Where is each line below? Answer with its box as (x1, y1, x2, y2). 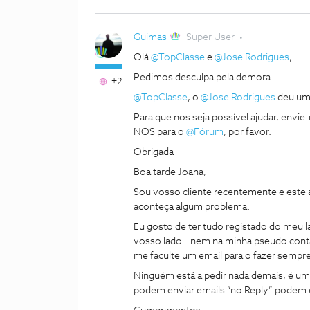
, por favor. (224, 127, 273, 137)
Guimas (134, 33, 167, 42)
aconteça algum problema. (134, 202, 250, 212)
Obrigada (134, 147, 176, 157)
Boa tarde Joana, (134, 167, 206, 177)
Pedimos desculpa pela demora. (134, 73, 275, 82)
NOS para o (134, 127, 186, 137)
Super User (186, 33, 235, 42)
